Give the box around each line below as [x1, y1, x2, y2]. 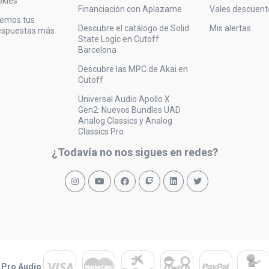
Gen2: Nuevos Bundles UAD [77, 104, 181, 115]
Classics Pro [77, 126, 124, 136]
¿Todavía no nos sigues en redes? [51, 145, 218, 159]
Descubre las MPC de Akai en [77, 64, 188, 74]
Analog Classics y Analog [77, 115, 172, 125]
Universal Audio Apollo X [77, 94, 170, 104]
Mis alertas [209, 23, 251, 33]
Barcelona [77, 44, 116, 55]
